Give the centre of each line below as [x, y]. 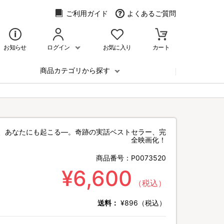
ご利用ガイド [87, 13]
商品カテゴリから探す [76, 70]
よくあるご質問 [151, 13]
